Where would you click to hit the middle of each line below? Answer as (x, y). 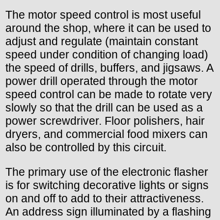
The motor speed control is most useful (103, 14)
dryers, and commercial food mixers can (107, 134)
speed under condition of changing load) (107, 54)
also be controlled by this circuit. (86, 147)
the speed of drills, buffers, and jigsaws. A (109, 68)
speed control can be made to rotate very (109, 94)
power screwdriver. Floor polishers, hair (105, 121)
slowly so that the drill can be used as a (104, 107)
